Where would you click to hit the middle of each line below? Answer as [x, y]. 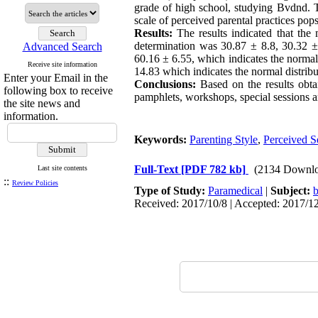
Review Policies [35, 183]
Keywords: [162, 139]
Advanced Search [62, 46]
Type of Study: [171, 191]
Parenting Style [224, 139]
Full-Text [158, 169]
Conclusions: [165, 84]
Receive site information [62, 64]
